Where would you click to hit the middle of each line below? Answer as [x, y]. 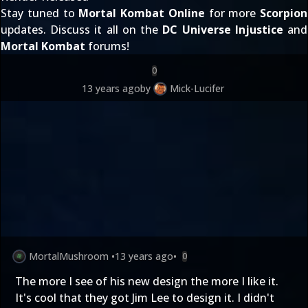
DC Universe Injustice [223, 30]
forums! [107, 46]
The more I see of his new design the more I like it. [147, 281]
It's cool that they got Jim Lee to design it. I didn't [145, 298]
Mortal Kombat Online [142, 13]
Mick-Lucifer [197, 88]
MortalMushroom [69, 256]
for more [232, 13]
